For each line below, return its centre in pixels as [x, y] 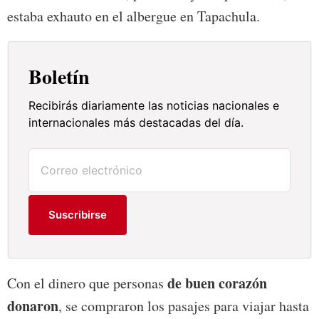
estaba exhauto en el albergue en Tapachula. [134, 16]
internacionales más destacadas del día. [136, 123]
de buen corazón [215, 283]
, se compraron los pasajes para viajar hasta [184, 306]
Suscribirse [78, 215]
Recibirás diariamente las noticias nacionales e [154, 106]
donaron [33, 306]
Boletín [59, 77]
